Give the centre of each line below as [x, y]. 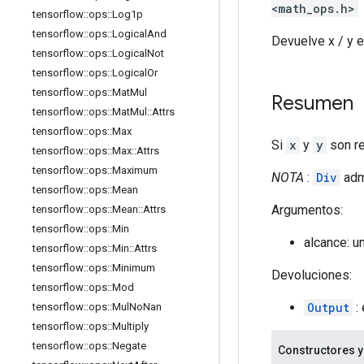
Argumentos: [307, 210]
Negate [129, 346]
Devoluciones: [312, 275]
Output [328, 307]
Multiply [130, 326]
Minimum [134, 268]
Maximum [135, 170]
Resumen [312, 103]
